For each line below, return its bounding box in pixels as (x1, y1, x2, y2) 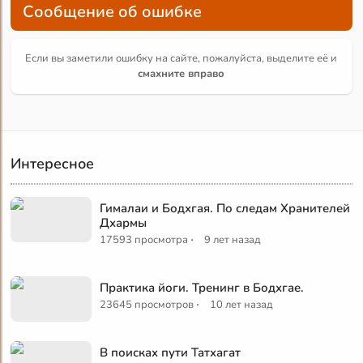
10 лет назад (210, 297, 274, 312)
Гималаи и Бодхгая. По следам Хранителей (100, 199, 351, 216)
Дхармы (100, 214, 147, 231)
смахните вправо (138, 66, 225, 81)
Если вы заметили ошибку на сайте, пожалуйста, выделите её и (25, 50, 338, 66)
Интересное (11, 153, 95, 173)
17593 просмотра (100, 232, 189, 247)
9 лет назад (204, 232, 262, 247)
